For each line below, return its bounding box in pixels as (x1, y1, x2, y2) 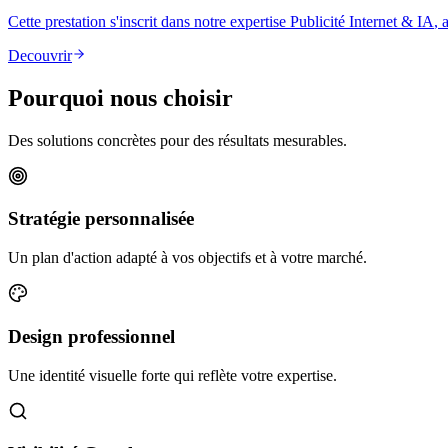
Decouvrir (8, 46, 72, 64)
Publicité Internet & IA (290, 12, 434, 30)
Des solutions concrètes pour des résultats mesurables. (8, 131, 347, 149)
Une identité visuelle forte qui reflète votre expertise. (8, 366, 337, 384)
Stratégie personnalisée (8, 208, 194, 230)
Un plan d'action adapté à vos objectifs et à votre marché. (8, 249, 367, 267)
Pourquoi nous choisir (8, 84, 233, 111)
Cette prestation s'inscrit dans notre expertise (8, 12, 286, 30)
